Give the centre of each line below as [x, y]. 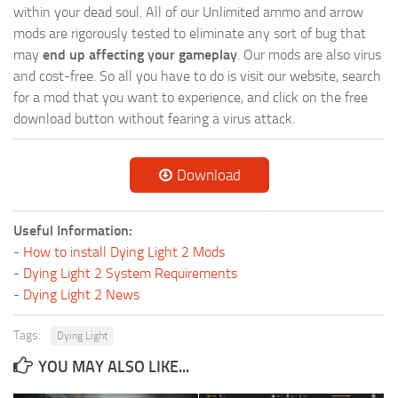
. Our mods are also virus [309, 55]
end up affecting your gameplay [140, 55]
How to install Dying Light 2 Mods [124, 252]
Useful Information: [73, 231]
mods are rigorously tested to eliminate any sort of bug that [190, 34]
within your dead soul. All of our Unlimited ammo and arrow [188, 12]
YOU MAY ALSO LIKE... [114, 367]
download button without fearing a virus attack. [154, 119]
